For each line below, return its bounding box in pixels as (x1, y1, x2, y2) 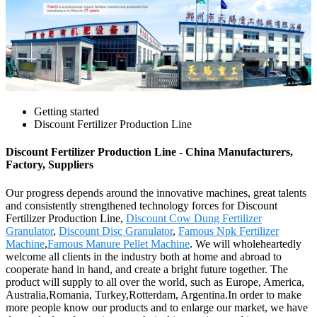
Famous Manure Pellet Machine (47, 237, 190, 250)
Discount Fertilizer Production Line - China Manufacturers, (6, 146, 293, 158)
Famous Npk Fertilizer (178, 224, 279, 237)
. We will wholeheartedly (190, 237, 301, 250)
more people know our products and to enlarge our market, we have (6, 301, 308, 313)
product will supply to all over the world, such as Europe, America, (6, 275, 304, 288)
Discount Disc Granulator (59, 224, 173, 237)
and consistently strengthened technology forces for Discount (6, 199, 277, 212)
